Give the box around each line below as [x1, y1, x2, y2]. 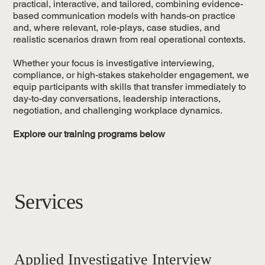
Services [14, 190, 83, 214]
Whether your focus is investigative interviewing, [13, 57, 215, 69]
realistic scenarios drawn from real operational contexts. [13, 34, 246, 46]
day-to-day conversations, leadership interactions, [13, 93, 221, 105]
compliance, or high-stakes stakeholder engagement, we [13, 69, 250, 81]
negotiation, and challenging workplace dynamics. [13, 105, 223, 117]
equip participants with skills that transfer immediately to [13, 81, 247, 93]
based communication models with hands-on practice [13, 10, 236, 22]
